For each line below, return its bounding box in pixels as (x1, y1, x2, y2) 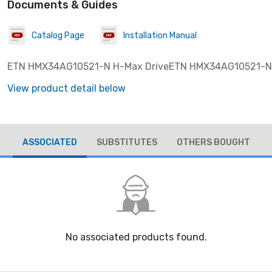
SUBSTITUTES (96, 137, 157, 148)
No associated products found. (65, 231, 207, 243)
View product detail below (7, 83, 126, 94)
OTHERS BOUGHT (176, 137, 250, 148)
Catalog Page (32, 30, 84, 41)
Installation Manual (123, 30, 197, 41)
